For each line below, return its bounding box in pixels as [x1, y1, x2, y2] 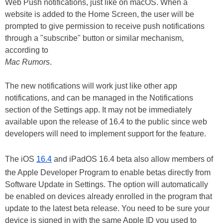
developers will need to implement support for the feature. [5, 129, 206, 138]
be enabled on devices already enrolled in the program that [5, 192, 212, 201]
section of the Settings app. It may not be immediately [5, 105, 192, 114]
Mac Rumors [5, 57, 50, 66]
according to [5, 45, 48, 54]
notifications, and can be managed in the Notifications [5, 93, 193, 102]
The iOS [5, 154, 36, 163]
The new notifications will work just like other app [5, 81, 177, 90]
